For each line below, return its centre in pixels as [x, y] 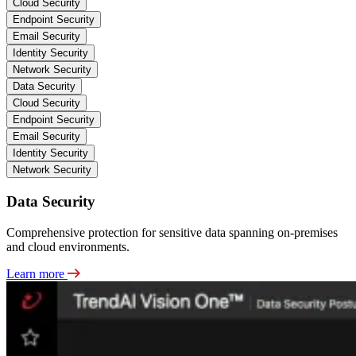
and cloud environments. [68, 246]
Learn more [37, 273]
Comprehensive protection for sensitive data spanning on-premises [172, 232]
